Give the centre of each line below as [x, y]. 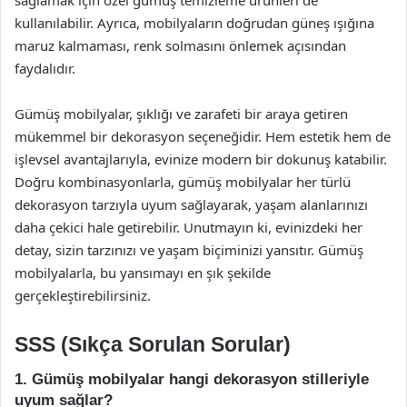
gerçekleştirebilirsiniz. [83, 295]
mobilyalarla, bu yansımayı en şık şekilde [143, 272]
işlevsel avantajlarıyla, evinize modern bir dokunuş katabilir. [201, 159]
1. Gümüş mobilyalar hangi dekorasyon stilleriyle [192, 379]
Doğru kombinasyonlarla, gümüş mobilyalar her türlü [183, 181]
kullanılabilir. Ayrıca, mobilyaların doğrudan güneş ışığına [194, 22]
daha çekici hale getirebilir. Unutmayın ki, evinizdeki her [189, 227]
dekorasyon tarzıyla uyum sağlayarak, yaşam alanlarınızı [191, 204]
